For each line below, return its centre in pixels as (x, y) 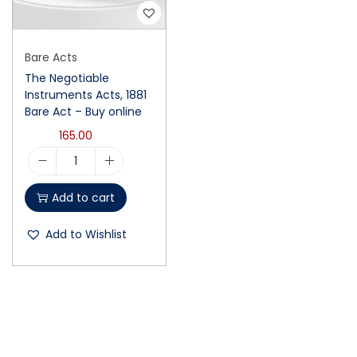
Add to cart (83, 197)
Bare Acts (51, 57)
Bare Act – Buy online (83, 111)
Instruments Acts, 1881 (86, 94)
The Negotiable (67, 78)
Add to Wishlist (86, 234)
